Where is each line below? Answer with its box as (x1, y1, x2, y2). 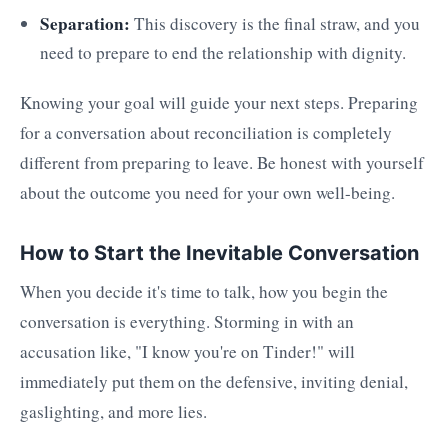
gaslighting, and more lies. (20, 400, 207, 424)
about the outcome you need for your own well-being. (20, 180, 395, 204)
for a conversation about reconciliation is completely (20, 120, 392, 144)
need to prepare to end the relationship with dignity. (40, 41, 406, 65)
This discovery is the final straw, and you (130, 12, 420, 36)
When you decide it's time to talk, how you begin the (20, 280, 388, 304)
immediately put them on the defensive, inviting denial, (20, 370, 408, 394)
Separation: (40, 11, 130, 37)
